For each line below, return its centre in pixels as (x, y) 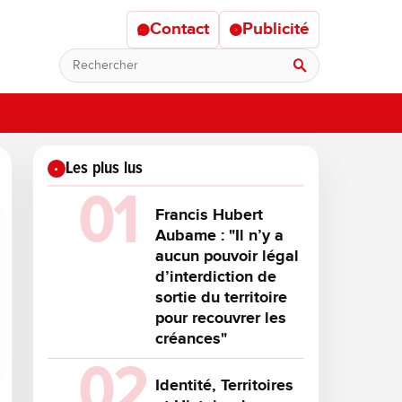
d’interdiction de (216, 277)
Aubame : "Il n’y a (219, 236)
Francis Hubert (209, 215)
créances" (191, 339)
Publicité (276, 29)
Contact (179, 29)
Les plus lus (105, 168)
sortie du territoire (221, 297)
